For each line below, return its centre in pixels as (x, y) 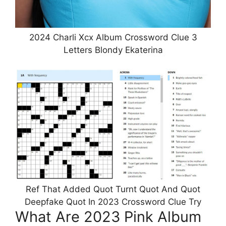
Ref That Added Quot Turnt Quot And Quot (113, 189)
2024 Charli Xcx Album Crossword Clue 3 (113, 37)
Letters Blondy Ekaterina (113, 50)
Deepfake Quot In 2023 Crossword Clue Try (113, 202)
